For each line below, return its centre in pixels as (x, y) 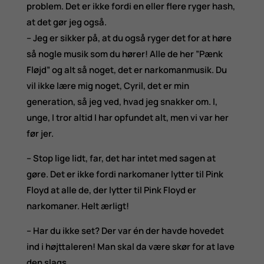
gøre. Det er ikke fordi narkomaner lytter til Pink (125, 174)
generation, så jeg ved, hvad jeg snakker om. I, (122, 101)
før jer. (40, 133)
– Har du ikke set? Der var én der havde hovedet (125, 230)
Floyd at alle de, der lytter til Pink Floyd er (111, 190)
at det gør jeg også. (66, 22)
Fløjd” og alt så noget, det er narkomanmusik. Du (126, 70)
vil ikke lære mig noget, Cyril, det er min (108, 85)
